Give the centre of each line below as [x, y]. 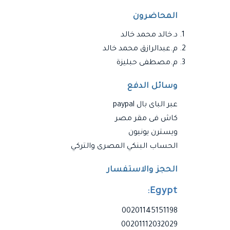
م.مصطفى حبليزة [147, 63]
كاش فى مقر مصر [146, 119]
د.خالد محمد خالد [149, 35]
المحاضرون [155, 16]
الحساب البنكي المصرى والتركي [124, 147]
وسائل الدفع [152, 86]
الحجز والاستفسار [142, 170]
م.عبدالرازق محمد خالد [140, 49]
